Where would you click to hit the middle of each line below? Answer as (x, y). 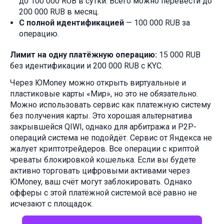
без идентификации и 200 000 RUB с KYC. (87, 65)
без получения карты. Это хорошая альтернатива (101, 115)
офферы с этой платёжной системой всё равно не (103, 192)
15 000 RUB (179, 54)
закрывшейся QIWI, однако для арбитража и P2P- (103, 126)
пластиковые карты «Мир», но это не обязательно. (104, 93)
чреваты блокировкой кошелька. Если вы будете (103, 159)
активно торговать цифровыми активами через (100, 170)
